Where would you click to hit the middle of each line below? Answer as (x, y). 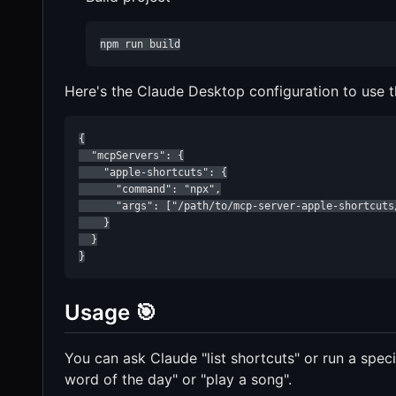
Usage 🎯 (110, 312)
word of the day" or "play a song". (178, 379)
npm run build (140, 44)
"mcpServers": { (131, 155)
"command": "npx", (150, 189)
